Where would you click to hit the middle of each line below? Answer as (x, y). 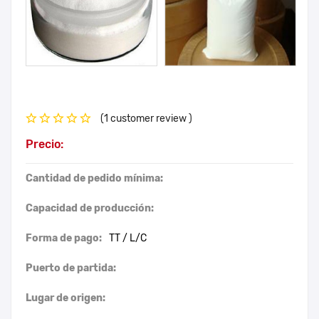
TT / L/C (128, 239)
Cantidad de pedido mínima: (94, 179)
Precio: (45, 145)
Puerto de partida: (71, 268)
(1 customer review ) (146, 119)
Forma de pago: (64, 239)
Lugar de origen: (66, 298)
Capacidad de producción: (90, 209)
